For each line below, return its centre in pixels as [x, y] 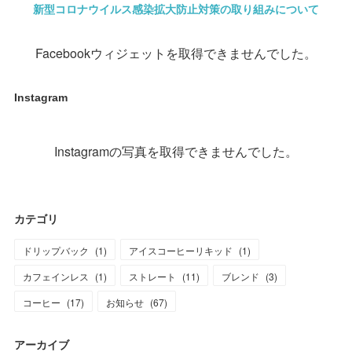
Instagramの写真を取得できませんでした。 [176, 151]
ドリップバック [56, 250]
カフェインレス [56, 276]
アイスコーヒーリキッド [181, 250]
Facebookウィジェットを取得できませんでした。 [176, 53]
